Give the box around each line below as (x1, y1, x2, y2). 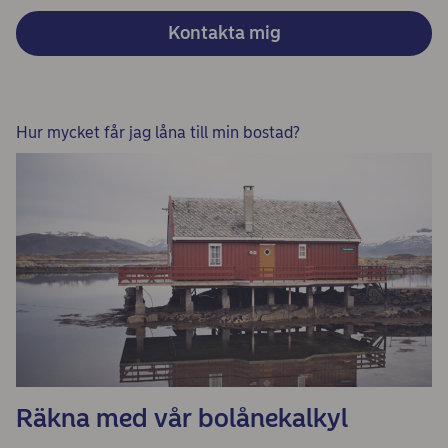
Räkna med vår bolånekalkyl (16, 402, 348, 435)
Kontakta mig (167, 22, 281, 45)
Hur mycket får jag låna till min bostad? (16, 123, 299, 143)
